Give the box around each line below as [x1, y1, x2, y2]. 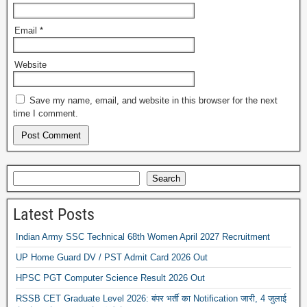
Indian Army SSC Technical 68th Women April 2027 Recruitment [16, 231, 270, 242]
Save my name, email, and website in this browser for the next [29, 95, 278, 106]
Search [152, 173, 180, 184]
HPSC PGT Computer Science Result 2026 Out [16, 272, 205, 283]
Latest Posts [13, 204, 95, 224]
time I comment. [13, 108, 78, 119]
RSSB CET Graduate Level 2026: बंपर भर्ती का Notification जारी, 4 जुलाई [16, 293, 286, 304]
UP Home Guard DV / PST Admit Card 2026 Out [16, 251, 208, 262]
